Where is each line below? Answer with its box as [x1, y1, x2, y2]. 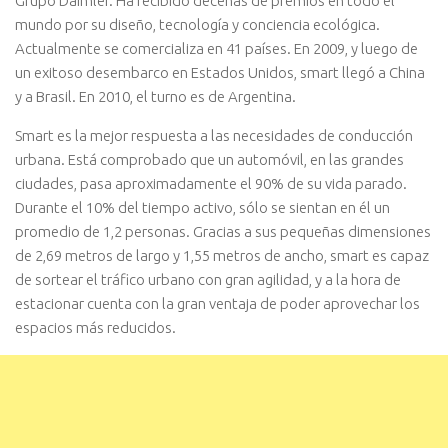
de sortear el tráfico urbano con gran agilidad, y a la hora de [15, 270, 401, 288]
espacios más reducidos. [15, 318, 176, 336]
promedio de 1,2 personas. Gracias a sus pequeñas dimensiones [15, 222, 431, 240]
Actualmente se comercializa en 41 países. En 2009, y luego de [15, 39, 418, 57]
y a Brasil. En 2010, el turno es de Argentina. [15, 87, 296, 105]
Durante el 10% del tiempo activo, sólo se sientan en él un [15, 198, 390, 216]
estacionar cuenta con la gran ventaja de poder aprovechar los [15, 294, 420, 312]
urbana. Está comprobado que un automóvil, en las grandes [15, 150, 404, 168]
